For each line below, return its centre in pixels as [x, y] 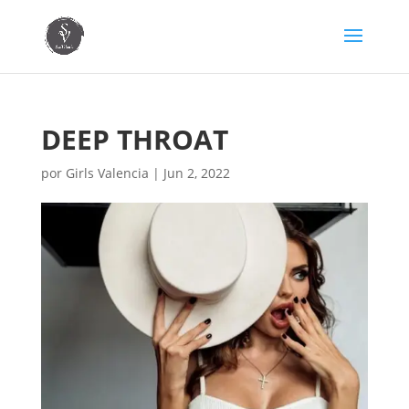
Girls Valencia [107, 173]
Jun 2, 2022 [196, 173]
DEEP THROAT [134, 139]
